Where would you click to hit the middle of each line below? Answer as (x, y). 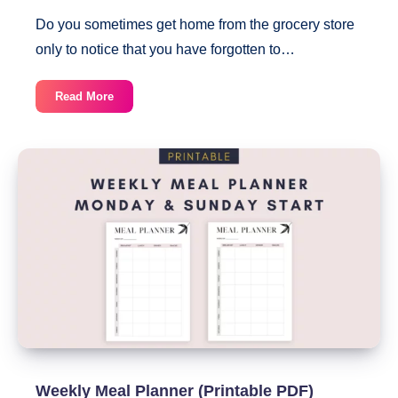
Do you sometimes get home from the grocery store (195, 24)
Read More (84, 96)
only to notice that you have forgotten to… (165, 49)
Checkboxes (146, 218)
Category (137, 177)
